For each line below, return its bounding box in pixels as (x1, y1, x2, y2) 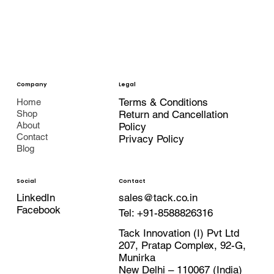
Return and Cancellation (119, 108, 229, 121)
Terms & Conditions (119, 96, 209, 109)
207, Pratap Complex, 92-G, (119, 239, 246, 252)
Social (16, 177, 36, 185)
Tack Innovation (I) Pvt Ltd (119, 227, 240, 240)
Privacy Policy (119, 133, 185, 146)
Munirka (119, 251, 156, 264)
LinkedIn (16, 191, 55, 204)
